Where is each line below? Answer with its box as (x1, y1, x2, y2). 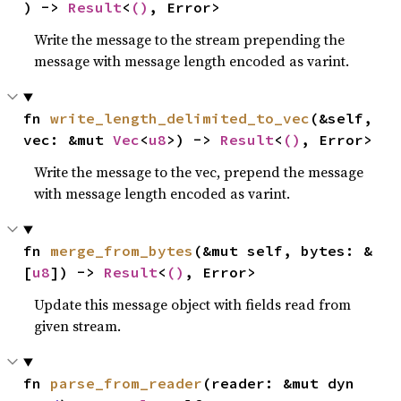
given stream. (34, 316, 122, 337)
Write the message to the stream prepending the (34, 30, 346, 50)
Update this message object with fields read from (34, 294, 352, 315)
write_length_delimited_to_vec (50, 109, 311, 128)
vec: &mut (23, 131, 114, 149)
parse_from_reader (50, 374, 203, 393)
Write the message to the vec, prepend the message (34, 162, 364, 183)
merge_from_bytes (50, 242, 194, 260)
